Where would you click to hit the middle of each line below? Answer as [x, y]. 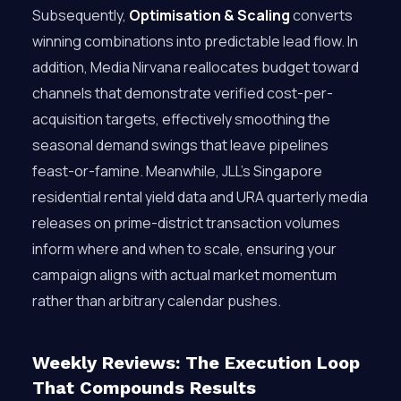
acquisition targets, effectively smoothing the [181, 119]
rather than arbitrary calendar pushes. [157, 301]
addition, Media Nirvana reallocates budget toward [196, 67]
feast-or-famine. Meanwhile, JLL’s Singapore [177, 171]
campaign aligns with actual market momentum [184, 275]
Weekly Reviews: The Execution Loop [196, 363]
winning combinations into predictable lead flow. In [195, 41]
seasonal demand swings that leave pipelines [180, 145]
